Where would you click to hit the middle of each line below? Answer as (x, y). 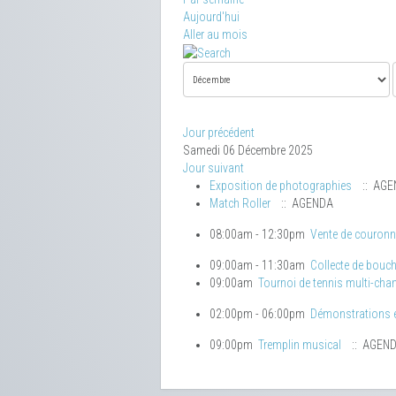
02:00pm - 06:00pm (260, 314)
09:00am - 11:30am (260, 266)
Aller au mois (215, 34)
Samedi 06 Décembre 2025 (248, 151)
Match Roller (240, 204)
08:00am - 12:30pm (260, 235)
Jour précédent (219, 133)
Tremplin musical (300, 345)
